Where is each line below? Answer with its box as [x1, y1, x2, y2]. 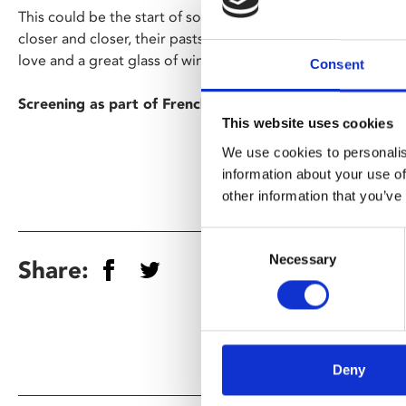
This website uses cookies [221, 115, 393, 131]
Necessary [269, 251, 336, 267]
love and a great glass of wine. [18, 52, 216, 69]
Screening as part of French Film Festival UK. [18, 95, 329, 112]
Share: [18, 256, 89, 285]
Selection [200, 251, 256, 267]
